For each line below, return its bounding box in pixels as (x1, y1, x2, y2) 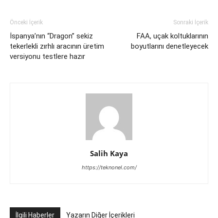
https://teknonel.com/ (81, 164, 137, 171)
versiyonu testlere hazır (10, 52, 85, 61)
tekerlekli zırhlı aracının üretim (10, 42, 104, 51)
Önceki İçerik (10, 19, 43, 26)
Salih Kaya (90, 148, 128, 158)
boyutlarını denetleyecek (131, 42, 208, 51)
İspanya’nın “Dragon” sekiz (10, 32, 93, 40)
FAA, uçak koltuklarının (137, 32, 208, 40)
